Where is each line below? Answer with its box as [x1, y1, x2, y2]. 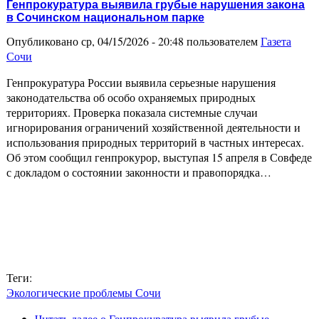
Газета [261, 33, 291, 49]
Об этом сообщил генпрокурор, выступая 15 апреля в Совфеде [6, 150, 312, 165]
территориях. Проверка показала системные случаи [6, 105, 258, 120]
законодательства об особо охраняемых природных [6, 90, 256, 105]
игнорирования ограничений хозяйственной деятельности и [6, 120, 300, 135]
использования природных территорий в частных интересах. [6, 135, 304, 150]
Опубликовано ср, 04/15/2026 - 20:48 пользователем [6, 33, 261, 49]
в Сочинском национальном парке [6, 11, 204, 24]
